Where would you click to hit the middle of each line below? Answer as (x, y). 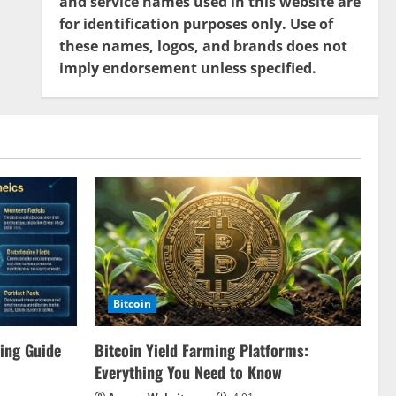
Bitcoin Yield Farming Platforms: (202, 350)
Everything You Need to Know (188, 373)
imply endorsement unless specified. (187, 68)
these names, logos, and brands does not (203, 46)
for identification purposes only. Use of (196, 24)
